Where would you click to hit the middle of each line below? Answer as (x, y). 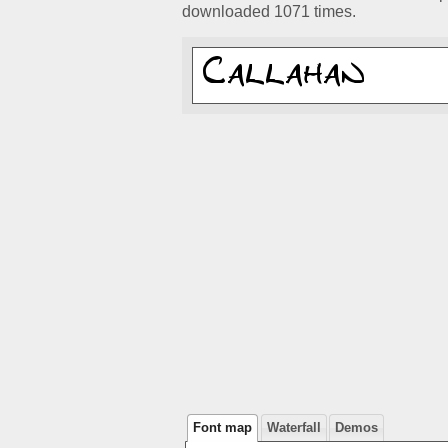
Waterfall (293, 428)
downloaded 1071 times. (269, 12)
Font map (223, 428)
